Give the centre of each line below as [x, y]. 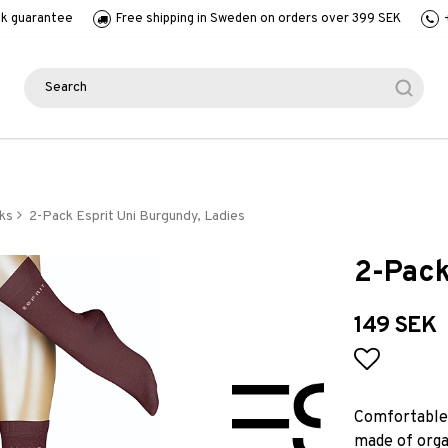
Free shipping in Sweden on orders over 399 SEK [258, 19]
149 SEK [394, 326]
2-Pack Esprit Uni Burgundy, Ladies [135, 216]
